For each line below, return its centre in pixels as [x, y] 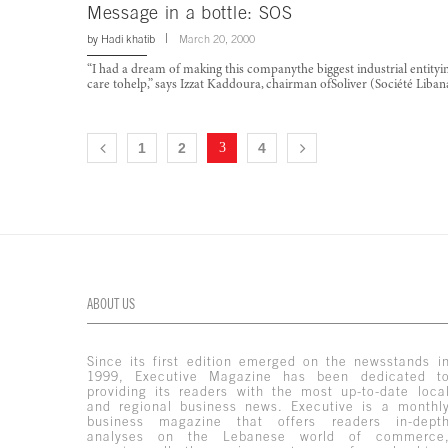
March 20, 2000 [217, 39]
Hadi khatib [128, 39]
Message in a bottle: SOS [190, 13]
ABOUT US [111, 304]
